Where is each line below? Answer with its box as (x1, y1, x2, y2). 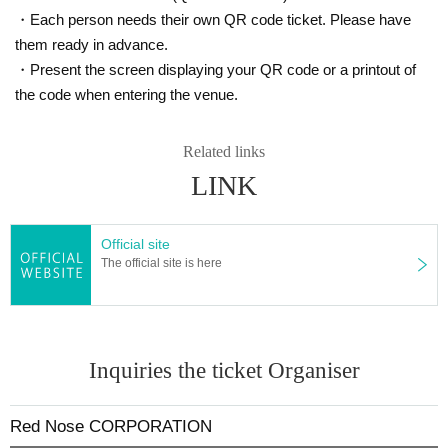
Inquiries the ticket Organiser (88, 357, 360, 383)
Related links (183, 142, 265, 160)
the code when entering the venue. (15, 85, 238, 103)
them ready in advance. (15, 35, 168, 53)
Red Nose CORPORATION (10, 416, 212, 436)
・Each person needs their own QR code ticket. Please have (15, 10, 411, 28)
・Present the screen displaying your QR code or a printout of (15, 60, 416, 78)
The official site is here (101, 255, 222, 270)
